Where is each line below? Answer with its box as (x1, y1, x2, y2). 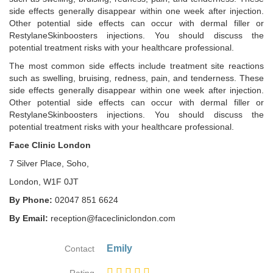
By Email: (9, 213, 48, 223)
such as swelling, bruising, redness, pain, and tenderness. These (9, 73, 264, 83)
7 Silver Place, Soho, (9, 158, 89, 168)
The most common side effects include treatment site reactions (9, 61, 264, 71)
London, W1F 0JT (9, 177, 81, 186)
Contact (65, 244, 94, 253)
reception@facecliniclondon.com (48, 213, 175, 223)
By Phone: (9, 195, 52, 205)
